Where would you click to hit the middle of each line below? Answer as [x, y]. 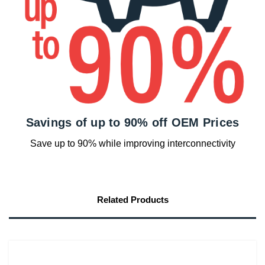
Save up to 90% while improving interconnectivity [132, 143]
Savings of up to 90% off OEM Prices [132, 122]
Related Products [132, 200]
